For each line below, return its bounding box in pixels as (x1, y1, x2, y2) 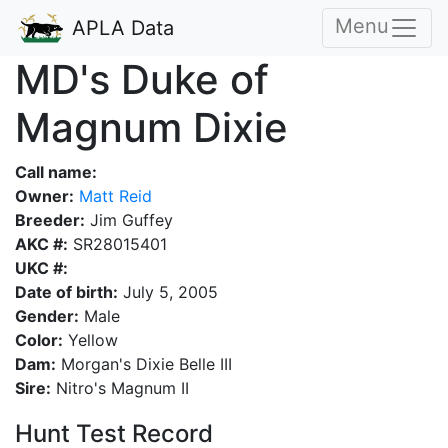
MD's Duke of (15, 55, 269, 104)
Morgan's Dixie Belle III (56, 354, 232, 374)
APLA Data (66, 16, 174, 40)
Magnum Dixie (15, 103, 288, 152)
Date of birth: (15, 282, 118, 302)
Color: (15, 330, 63, 350)
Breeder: (15, 210, 85, 230)
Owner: (15, 186, 74, 206)
